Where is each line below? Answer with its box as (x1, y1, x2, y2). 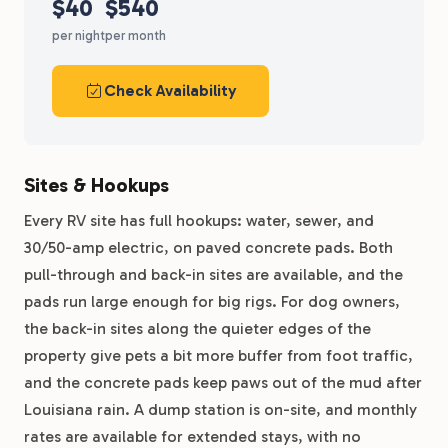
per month (105, 28, 166, 43)
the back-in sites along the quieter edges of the (24, 319, 371, 338)
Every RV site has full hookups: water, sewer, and (24, 211, 374, 230)
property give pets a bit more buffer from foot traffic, (24, 346, 413, 365)
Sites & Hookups (24, 173, 169, 197)
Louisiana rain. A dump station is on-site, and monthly (24, 400, 417, 419)
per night (52, 28, 105, 43)
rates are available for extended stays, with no (24, 427, 361, 446)
